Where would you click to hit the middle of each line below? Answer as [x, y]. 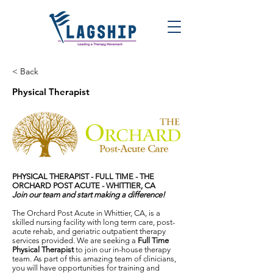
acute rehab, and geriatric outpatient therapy [89, 231]
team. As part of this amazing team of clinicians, [94, 259]
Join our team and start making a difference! [89, 195]
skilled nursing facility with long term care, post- [94, 222]
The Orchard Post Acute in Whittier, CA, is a [86, 213]
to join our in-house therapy [123, 250]
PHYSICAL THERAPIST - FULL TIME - [76, 176]
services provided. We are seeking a [75, 240]
